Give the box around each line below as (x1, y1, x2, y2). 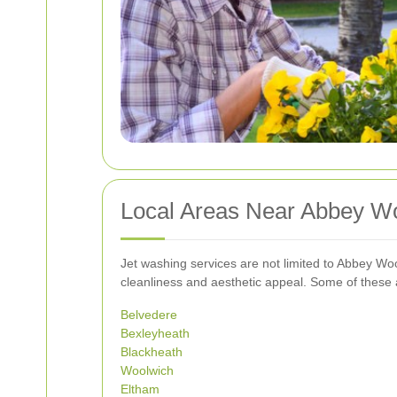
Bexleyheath (121, 326, 190, 341)
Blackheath (121, 345, 183, 360)
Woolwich (121, 363, 174, 378)
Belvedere (121, 307, 177, 323)
